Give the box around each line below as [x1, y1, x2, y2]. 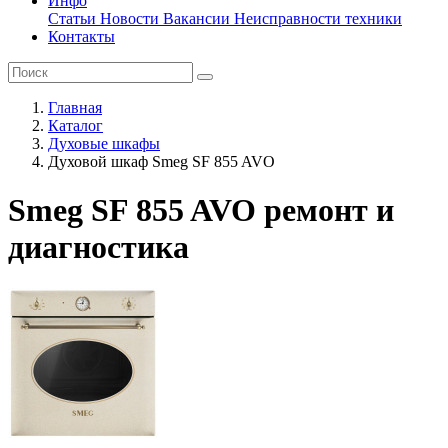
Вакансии [159, 10, 230, 27]
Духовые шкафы [48, 135, 160, 152]
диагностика [8, 229, 189, 266]
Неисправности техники [230, 10, 402, 27]
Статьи [48, 10, 96, 27]
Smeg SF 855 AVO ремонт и [8, 192, 394, 229]
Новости [96, 10, 159, 27]
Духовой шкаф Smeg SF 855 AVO [48, 153, 275, 170]
